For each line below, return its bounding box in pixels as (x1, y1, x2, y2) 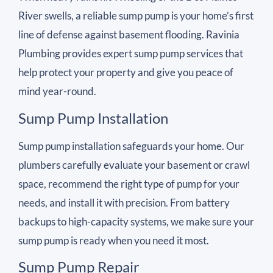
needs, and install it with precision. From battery (18, 196, 230, 209)
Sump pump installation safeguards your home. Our (18, 139, 244, 152)
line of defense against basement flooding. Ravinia (18, 28, 239, 41)
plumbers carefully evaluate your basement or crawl (18, 158, 250, 171)
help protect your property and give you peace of (18, 66, 233, 79)
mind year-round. (18, 85, 96, 98)
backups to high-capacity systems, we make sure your (18, 214, 254, 228)
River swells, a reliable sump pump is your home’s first (18, 9, 253, 23)
